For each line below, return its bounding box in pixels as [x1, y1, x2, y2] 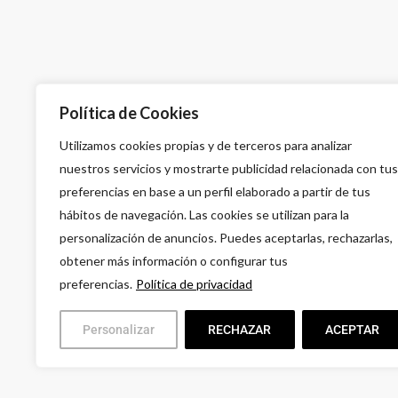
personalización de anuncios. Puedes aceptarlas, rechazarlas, [60, 230, 393, 245]
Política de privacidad [136, 276, 252, 291]
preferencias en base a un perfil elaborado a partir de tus [60, 184, 370, 199]
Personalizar [83, 322, 155, 337]
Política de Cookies [60, 103, 199, 123]
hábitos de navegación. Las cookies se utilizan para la [60, 207, 349, 222]
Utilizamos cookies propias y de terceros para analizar [60, 138, 352, 153]
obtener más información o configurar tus [60, 253, 288, 268]
